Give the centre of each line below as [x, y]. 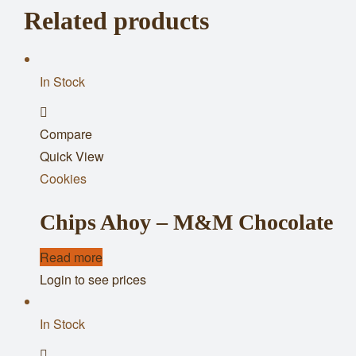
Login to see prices [93, 279]
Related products [116, 20]
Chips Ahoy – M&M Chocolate [186, 222]
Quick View [72, 156]
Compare [66, 133]
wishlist [77, 156]
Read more [71, 257]
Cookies [63, 178]
